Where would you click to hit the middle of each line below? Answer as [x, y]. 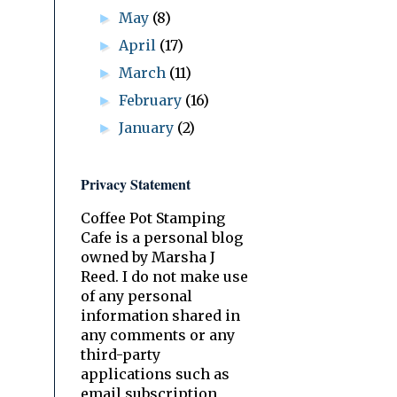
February [152, 100]
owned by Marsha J [148, 257]
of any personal [136, 296]
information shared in [160, 315]
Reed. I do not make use [164, 276]
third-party [121, 354]
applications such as [155, 374]
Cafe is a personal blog [162, 237]
